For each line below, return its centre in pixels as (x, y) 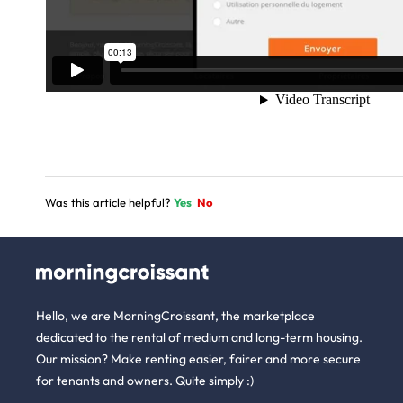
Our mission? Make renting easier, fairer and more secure (198, 359)
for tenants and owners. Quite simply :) (145, 381)
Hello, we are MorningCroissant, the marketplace (175, 316)
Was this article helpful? (109, 203)
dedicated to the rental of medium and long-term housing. (199, 338)
